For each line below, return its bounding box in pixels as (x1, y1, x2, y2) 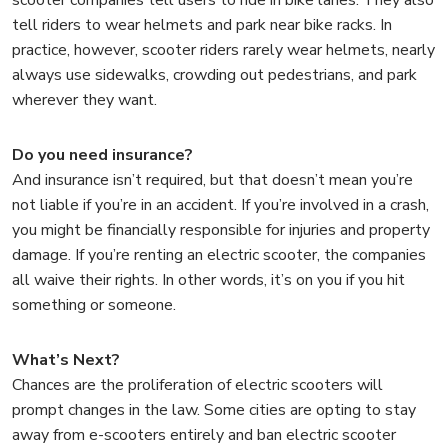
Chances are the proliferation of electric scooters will (12, 373, 383, 396)
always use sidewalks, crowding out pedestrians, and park (12, 63, 417, 86)
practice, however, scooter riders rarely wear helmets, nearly (12, 38, 435, 61)
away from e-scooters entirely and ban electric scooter (12, 423, 396, 446)
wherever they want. (12, 88, 157, 111)
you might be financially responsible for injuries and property (12, 218, 430, 241)
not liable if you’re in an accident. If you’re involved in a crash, (12, 193, 429, 216)
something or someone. (12, 293, 176, 316)
